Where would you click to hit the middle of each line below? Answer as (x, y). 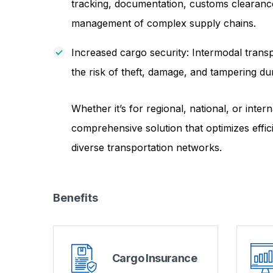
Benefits (76, 197)
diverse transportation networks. (147, 147)
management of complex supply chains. (164, 23)
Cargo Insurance (154, 258)
